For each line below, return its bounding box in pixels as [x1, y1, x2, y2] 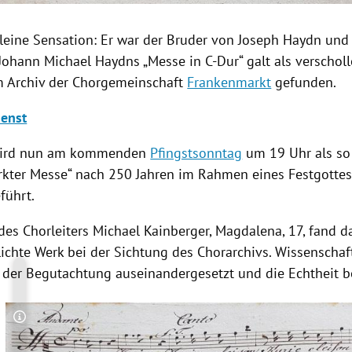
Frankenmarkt [187, 73, 272, 92]
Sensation [33, 31, 94, 49]
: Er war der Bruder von [93, 31, 239, 49]
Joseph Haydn [238, 31, 322, 49]
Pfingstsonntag [150, 144, 243, 163]
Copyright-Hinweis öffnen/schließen [18, 317, 212, 334]
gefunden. [271, 73, 337, 92]
